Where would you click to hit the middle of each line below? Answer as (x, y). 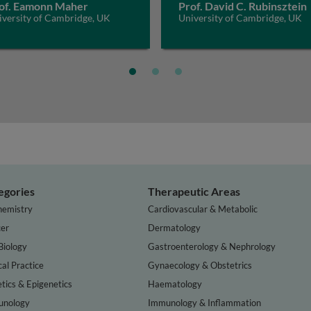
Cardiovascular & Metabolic (203, 209)
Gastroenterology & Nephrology (212, 246)
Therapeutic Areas (194, 191)
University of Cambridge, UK (240, 18)
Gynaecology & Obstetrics (200, 265)
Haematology (175, 284)
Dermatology (175, 227)
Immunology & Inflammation (205, 302)
